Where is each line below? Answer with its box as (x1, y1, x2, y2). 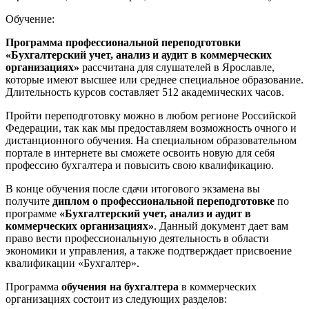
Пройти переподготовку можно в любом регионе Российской (6, 109, 297, 121)
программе (6, 207, 59, 219)
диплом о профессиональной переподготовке (52, 195, 275, 207)
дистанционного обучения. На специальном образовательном (6, 134, 297, 146)
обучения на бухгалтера (61, 280, 179, 292)
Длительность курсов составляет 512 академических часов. (6, 86, 284, 98)
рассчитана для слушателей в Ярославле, (79, 61, 275, 73)
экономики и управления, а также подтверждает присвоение (6, 244, 292, 257)
